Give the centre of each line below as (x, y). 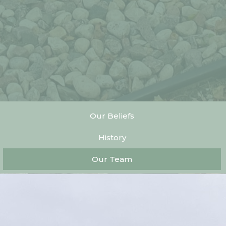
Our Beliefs (112, 116)
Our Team (112, 159)
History (112, 137)
